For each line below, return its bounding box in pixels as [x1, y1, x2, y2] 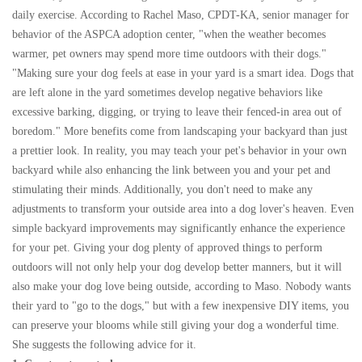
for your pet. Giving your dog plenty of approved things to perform [12, 242, 322, 255]
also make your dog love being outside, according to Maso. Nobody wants [12, 280, 351, 293]
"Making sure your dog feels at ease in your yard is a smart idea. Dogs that [12, 67, 354, 80]
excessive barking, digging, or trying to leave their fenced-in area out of [12, 106, 342, 119]
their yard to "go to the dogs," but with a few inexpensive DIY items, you [12, 300, 349, 313]
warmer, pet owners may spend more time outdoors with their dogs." [12, 48, 326, 61]
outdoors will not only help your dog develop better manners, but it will [12, 261, 342, 274]
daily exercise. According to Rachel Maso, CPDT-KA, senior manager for [12, 9, 349, 22]
